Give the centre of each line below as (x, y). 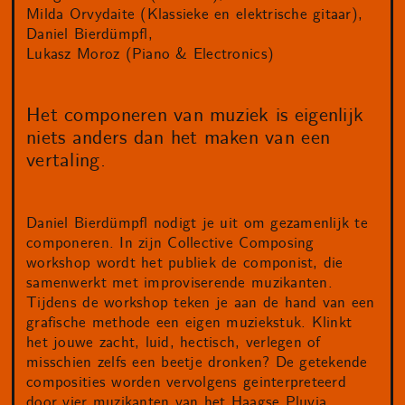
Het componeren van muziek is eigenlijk (195, 115)
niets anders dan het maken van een (179, 138)
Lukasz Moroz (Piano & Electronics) (151, 54)
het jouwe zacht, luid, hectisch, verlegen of (174, 342)
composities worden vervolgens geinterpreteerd (186, 382)
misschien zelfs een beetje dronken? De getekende (197, 362)
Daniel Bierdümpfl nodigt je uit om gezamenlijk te (197, 223)
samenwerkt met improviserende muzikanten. (179, 283)
